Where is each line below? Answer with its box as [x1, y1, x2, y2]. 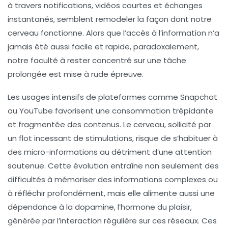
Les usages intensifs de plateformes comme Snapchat [8, 92, 217, 103]
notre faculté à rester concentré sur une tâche [8, 55, 186, 66]
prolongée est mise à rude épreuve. [8, 69, 144, 80]
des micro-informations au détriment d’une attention [8, 147, 212, 158]
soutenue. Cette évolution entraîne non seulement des [8, 160, 219, 172]
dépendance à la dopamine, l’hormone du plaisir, [8, 202, 192, 213]
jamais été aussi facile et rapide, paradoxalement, [8, 41, 199, 52]
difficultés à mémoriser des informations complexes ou [8, 174, 218, 185]
